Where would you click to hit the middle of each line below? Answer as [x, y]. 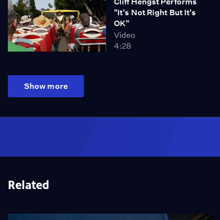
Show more [46, 86]
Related [28, 185]
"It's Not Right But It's [155, 12]
